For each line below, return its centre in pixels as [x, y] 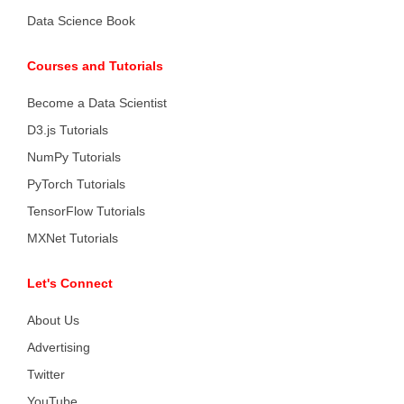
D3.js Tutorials [68, 130]
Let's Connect [70, 283]
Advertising [59, 347]
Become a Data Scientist [97, 103]
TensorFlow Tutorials [86, 211]
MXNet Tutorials [73, 238]
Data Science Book [81, 21]
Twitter [46, 374]
